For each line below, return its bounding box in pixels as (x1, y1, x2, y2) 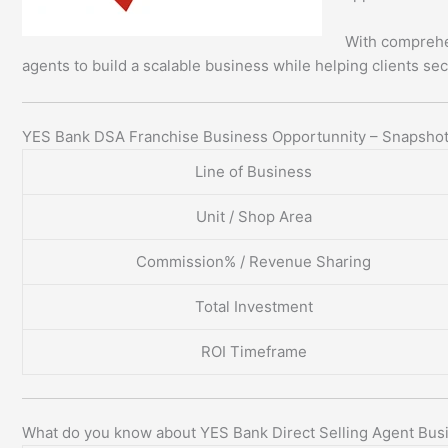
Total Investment (194, 297, 313, 317)
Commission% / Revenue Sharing (136, 252, 371, 272)
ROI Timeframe (200, 342, 307, 362)
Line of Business (195, 162, 312, 182)
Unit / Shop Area (195, 207, 312, 227)
